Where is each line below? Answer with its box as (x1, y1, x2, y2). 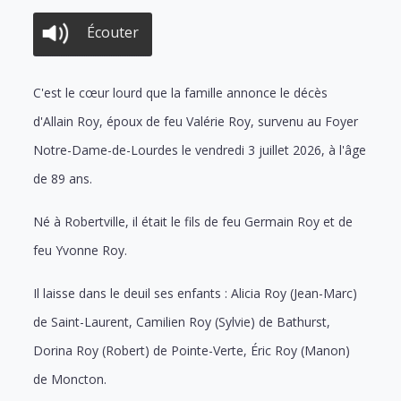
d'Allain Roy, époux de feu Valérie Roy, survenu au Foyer (33, 112, 359, 130)
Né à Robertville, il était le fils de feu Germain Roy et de (33, 212, 354, 230)
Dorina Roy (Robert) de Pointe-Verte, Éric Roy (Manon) (33, 341, 351, 359)
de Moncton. (33, 370, 107, 388)
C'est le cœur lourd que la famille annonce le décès (33, 83, 328, 101)
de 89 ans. (33, 169, 93, 187)
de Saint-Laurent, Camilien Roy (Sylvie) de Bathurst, (33, 312, 331, 330)
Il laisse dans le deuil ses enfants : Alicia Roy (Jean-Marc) (33, 284, 358, 302)
